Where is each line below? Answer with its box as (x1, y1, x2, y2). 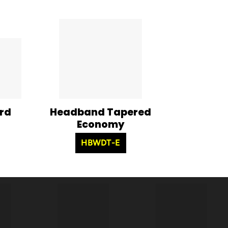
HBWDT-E (81, 137, 120, 148)
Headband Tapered (50, 105, 151, 119)
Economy (76, 117, 125, 131)
